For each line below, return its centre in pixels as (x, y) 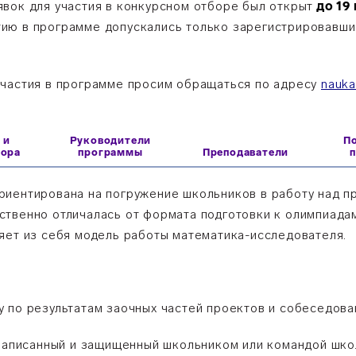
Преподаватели (246, 152)
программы (110, 152)
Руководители (110, 140)
